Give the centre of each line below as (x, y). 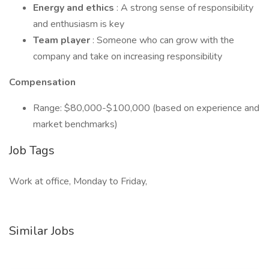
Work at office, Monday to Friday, (78, 181)
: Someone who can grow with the (163, 40)
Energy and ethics (75, 8)
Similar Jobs (42, 231)
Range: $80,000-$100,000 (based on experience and (146, 108)
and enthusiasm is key (79, 24)
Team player (63, 40)
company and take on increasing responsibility (128, 56)
